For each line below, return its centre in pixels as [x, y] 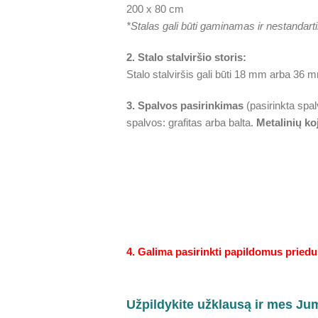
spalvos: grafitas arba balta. [191, 122]
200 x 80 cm [155, 9]
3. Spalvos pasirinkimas [185, 105]
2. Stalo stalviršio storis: [186, 57]
